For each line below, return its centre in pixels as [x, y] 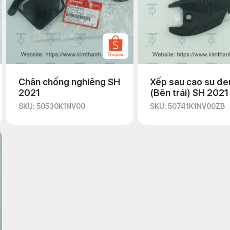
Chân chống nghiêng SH [69, 82]
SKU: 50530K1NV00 [52, 106]
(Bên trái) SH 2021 [189, 93]
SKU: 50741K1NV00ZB [187, 106]
